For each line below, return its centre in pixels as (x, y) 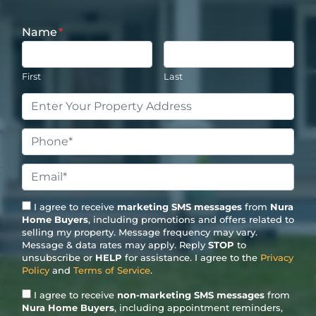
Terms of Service (112, 270)
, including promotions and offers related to (191, 219)
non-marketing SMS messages (191, 294)
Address (45, 118)
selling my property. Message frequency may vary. (140, 232)
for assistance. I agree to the (191, 257)
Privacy (277, 257)
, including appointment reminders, (199, 307)
